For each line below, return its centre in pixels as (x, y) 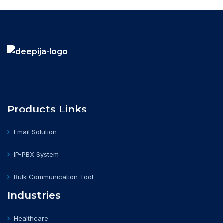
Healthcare (31, 218)
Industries (34, 195)
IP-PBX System (36, 154)
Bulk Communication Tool (54, 176)
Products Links (47, 109)
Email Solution (35, 132)
